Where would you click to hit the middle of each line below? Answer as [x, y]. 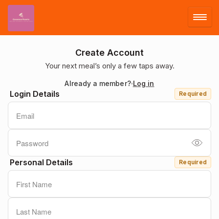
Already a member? [98, 83]
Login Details [35, 94]
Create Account [109, 53]
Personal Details [41, 162]
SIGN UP [26, 78]
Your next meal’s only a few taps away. [109, 66]
